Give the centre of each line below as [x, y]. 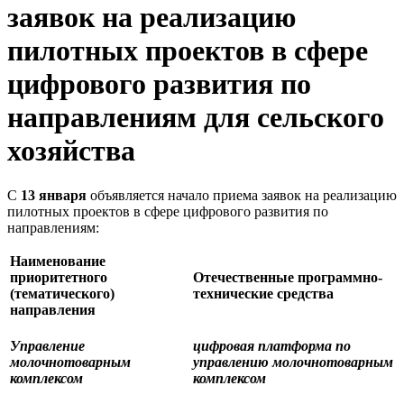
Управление [47, 345]
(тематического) [62, 293]
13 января [54, 195]
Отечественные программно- [288, 277]
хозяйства [71, 151]
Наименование [58, 261]
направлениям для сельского [196, 118]
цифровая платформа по [272, 345]
